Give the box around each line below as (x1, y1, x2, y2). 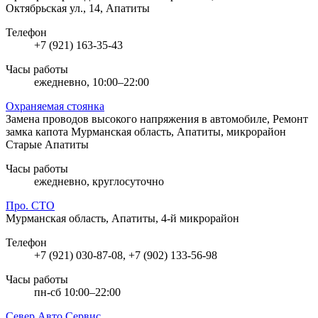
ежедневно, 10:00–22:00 (34, 75, 149, 88)
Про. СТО (6, 199, 55, 212)
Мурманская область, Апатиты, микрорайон (71, 125, 286, 138)
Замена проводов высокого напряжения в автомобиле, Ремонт (6, 112, 308, 125)
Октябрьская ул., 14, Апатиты (6, 1, 150, 14)
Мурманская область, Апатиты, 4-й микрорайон (6, 212, 239, 224)
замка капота (6, 125, 71, 138)
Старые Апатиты (6, 138, 89, 150)
